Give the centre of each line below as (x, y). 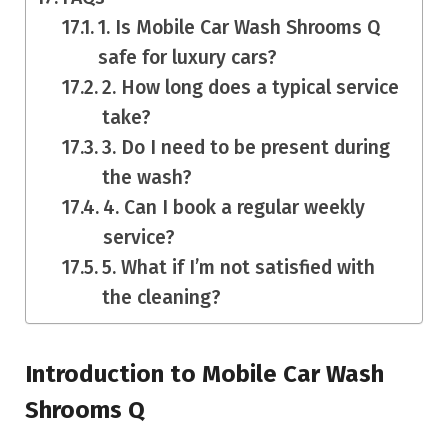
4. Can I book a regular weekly (234, 207)
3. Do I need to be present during (246, 147)
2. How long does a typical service (251, 87)
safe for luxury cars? (188, 57)
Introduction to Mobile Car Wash (204, 374)
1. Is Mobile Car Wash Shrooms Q (239, 27)
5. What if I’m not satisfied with (239, 267)
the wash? (147, 177)
